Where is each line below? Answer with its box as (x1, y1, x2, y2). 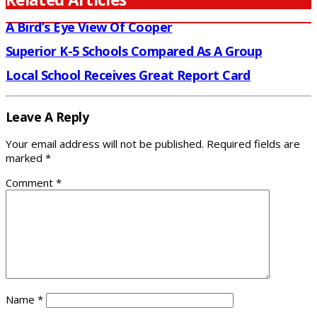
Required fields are (207, 137, 300, 151)
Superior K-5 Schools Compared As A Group (6, 42, 263, 60)
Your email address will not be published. (6, 137, 204, 151)
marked (6, 151, 45, 166)
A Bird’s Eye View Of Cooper (6, 18, 173, 36)
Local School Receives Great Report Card (6, 67, 250, 84)
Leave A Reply (6, 108, 89, 125)
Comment (6, 175, 56, 190)
